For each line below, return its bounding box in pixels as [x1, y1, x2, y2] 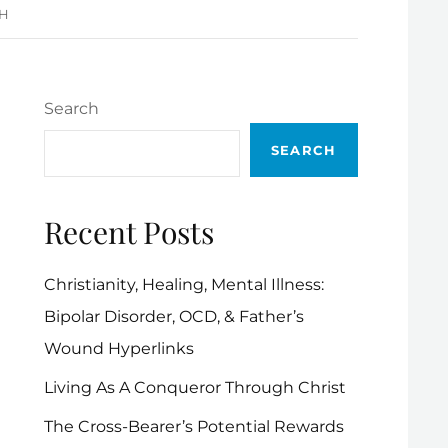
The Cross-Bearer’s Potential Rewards [43, 417, 344, 437]
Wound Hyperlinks [43, 339, 194, 359]
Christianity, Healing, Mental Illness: [43, 275, 324, 295]
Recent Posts [43, 212, 214, 252]
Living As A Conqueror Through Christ [43, 378, 346, 398]
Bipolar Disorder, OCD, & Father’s [43, 307, 304, 327]
